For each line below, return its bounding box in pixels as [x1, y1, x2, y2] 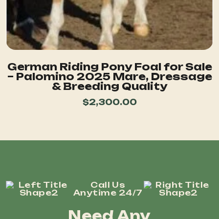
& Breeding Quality [51, 80, 168, 93]
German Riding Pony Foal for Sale [7, 61, 212, 73]
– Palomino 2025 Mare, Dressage [7, 70, 212, 83]
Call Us [90, 180, 126, 190]
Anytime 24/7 [73, 188, 143, 198]
